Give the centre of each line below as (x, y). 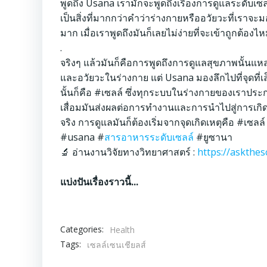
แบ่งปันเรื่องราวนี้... (99, 181)
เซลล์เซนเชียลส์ (117, 244)
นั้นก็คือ (77, 92)
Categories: (82, 229)
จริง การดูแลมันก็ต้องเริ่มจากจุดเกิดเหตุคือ (148, 122)
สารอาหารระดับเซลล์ (149, 137)
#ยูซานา (214, 137)
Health (122, 229)
